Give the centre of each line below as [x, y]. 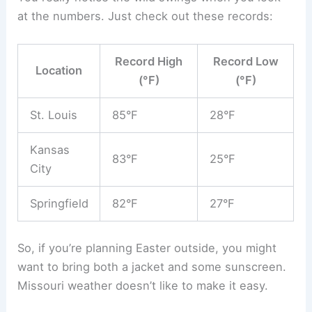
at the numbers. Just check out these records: [146, 16]
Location [59, 71]
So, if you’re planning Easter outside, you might [147, 248]
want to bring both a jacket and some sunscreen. [152, 266]
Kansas [49, 150]
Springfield [59, 204]
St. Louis [53, 115]
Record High [149, 62]
